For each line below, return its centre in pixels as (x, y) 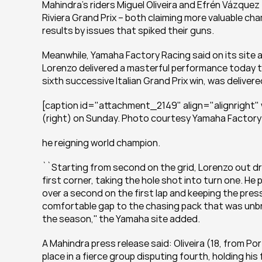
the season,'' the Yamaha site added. (121, 219)
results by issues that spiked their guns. (128, 30)
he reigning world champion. (101, 143)
